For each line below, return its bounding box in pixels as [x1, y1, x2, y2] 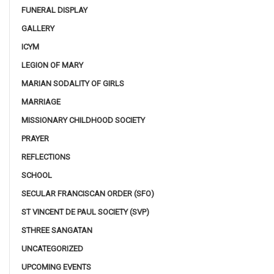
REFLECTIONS [21, 152, 70, 161]
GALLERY [21, 23, 54, 33]
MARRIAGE [21, 97, 61, 106]
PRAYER [21, 133, 49, 143]
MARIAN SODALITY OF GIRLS [21, 78, 124, 88]
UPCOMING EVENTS [21, 262, 91, 272]
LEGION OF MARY [21, 60, 83, 70]
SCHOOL [21, 170, 52, 180]
